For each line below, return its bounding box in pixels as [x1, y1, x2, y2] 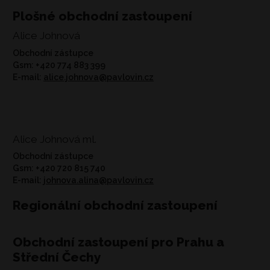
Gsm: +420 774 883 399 [13, 60, 105, 71]
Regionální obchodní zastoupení [13, 198, 218, 213]
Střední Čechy [13, 250, 101, 265]
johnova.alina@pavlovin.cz [43, 175, 154, 186]
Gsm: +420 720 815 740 [13, 163, 105, 174]
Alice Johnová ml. [13, 133, 96, 145]
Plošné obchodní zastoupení [13, 8, 192, 24]
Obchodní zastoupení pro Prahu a [13, 234, 224, 250]
